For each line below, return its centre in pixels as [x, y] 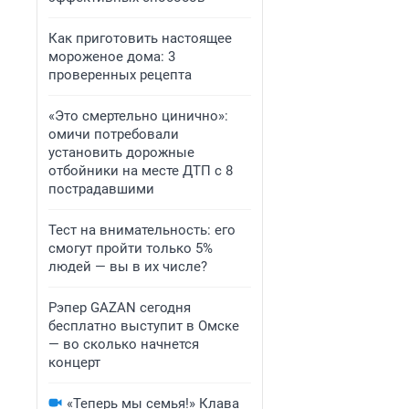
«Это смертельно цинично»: [138, 116]
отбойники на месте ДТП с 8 [141, 171]
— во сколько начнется [124, 344]
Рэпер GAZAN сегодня [120, 308]
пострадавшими [101, 189]
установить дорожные [121, 152]
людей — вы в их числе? [128, 267]
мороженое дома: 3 [112, 57]
